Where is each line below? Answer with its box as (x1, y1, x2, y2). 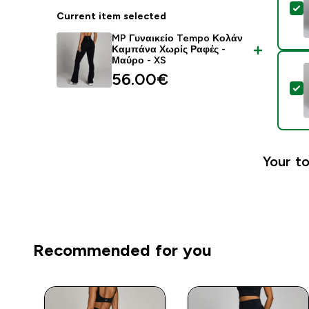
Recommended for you (33, 241, 212, 259)
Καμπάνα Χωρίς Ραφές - (112, 43, 226, 54)
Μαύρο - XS (112, 54, 167, 66)
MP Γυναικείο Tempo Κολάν (112, 32, 243, 43)
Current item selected (57, 10, 167, 21)
